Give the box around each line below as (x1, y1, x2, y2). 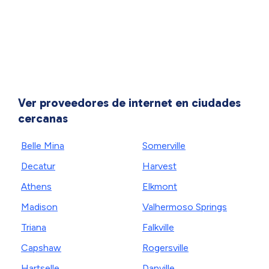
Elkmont (142, 181, 177, 192)
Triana (21, 222, 46, 233)
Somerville (142, 140, 186, 151)
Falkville (142, 222, 174, 233)
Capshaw (21, 242, 61, 253)
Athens (21, 181, 52, 192)
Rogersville (142, 242, 189, 253)
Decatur (21, 160, 55, 172)
